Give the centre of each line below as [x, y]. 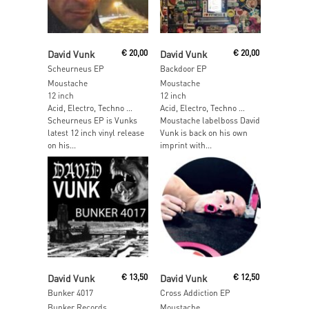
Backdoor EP [183, 69]
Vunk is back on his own [203, 133]
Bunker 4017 [70, 292]
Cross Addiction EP [195, 292]
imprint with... [186, 145]
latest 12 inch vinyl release [96, 133]
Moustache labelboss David [210, 120]
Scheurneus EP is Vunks [92, 120]
